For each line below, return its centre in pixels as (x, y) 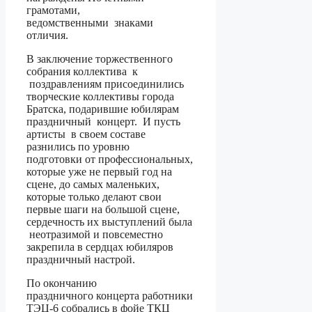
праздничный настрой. (81, 260)
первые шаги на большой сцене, (103, 210)
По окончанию (62, 283)
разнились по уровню (78, 147)
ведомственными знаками (90, 23)
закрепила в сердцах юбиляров (100, 247)
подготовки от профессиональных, (110, 159)
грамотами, (53, 10)
